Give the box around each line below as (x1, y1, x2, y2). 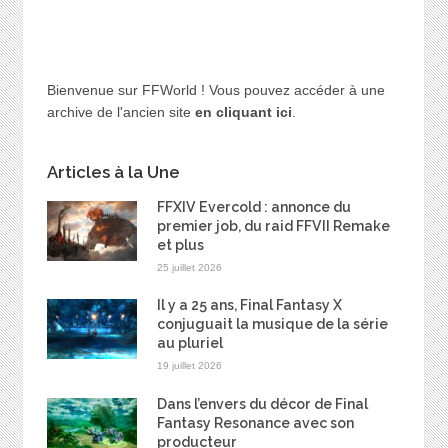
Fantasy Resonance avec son (156, 414, 354, 431)
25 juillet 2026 (156, 261, 222, 273)
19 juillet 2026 (156, 360, 222, 372)
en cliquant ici (194, 104, 292, 121)
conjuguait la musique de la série (156, 316, 388, 333)
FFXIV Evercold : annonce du (156, 198, 351, 215)
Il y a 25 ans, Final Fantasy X (156, 297, 342, 314)
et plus (156, 236, 204, 253)
